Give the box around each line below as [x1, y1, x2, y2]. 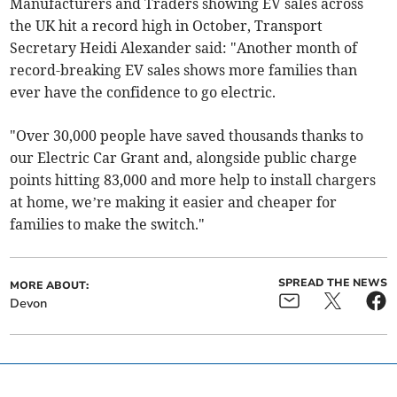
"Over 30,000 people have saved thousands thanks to [10, 127, 364, 145]
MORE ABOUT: [10, 278, 90, 293]
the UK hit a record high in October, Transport [10, 17, 323, 35]
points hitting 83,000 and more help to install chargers [10, 171, 377, 190]
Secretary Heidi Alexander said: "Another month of [10, 39, 358, 58]
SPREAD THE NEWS [277, 276, 387, 291]
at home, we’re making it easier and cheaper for [10, 193, 338, 212]
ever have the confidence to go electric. [10, 83, 276, 102]
